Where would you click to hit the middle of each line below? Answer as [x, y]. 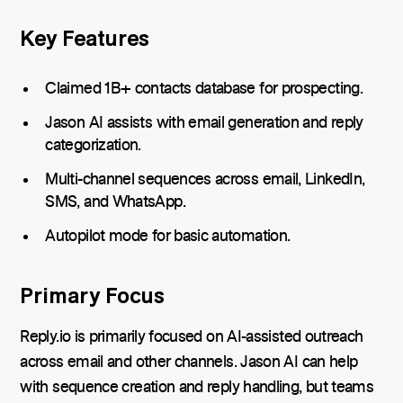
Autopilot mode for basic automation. [168, 236]
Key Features [85, 40]
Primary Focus [93, 297]
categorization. [93, 146]
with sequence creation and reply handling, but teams [197, 387]
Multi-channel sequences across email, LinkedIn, [205, 179]
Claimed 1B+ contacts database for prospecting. [204, 90]
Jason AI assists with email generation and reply [204, 124]
